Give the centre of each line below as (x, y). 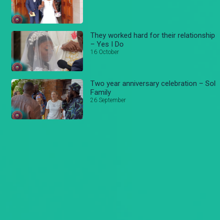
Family (101, 92)
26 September (108, 100)
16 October (105, 52)
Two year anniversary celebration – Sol (153, 83)
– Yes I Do (107, 44)
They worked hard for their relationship (153, 35)
